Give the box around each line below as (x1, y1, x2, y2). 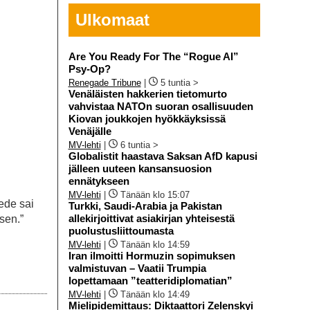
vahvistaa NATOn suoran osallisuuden (68, 100, 253, 112)
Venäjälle (68, 125, 111, 137)
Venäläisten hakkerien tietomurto (68, 87, 227, 100)
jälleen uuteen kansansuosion (68, 162, 212, 174)
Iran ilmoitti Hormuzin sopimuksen (68, 249, 235, 262)
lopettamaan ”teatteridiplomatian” (68, 274, 232, 286)
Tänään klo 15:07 (120, 189, 190, 200)
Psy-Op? (68, 62, 111, 75)
